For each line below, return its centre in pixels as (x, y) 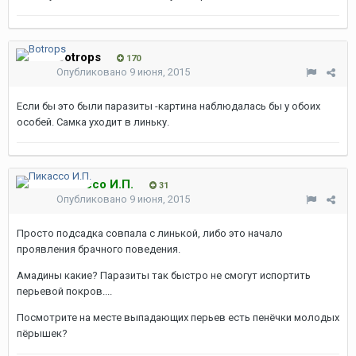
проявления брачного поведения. (99, 249)
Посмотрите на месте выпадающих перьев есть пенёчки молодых (178, 317)
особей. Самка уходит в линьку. (93, 122)
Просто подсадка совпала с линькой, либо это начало (150, 233)
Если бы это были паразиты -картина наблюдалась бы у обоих (168, 106)
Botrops (79, 57)
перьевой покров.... (64, 291)
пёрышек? (42, 333)
